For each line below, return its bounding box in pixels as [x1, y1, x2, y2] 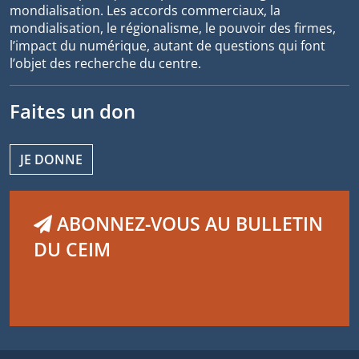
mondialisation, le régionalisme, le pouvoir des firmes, [10, 18, 336, 37]
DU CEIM [34, 236, 111, 262]
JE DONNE [20, 150, 83, 168]
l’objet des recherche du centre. [10, 54, 201, 72]
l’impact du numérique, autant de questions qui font [10, 36, 325, 54]
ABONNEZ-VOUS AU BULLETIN [52, 210, 323, 236]
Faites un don [10, 97, 135, 124]
